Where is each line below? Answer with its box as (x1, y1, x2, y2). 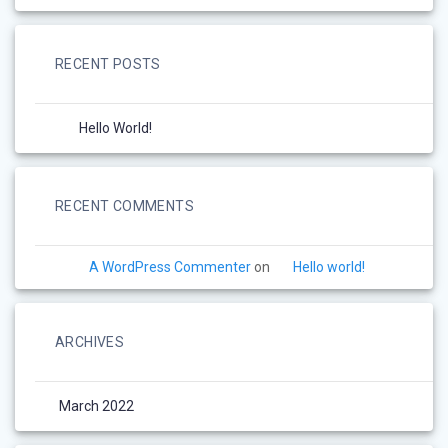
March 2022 (59, 398, 134, 414)
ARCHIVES (55, 334, 125, 350)
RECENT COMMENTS (55, 198, 194, 214)
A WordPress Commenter (89, 259, 251, 275)
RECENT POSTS (55, 56, 161, 72)
